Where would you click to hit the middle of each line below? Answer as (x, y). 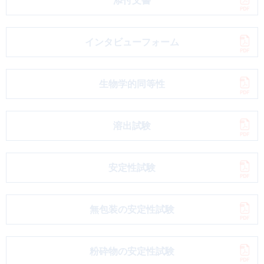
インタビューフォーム (132, 42)
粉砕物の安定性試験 (132, 251)
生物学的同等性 (132, 84)
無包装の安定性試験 (132, 209)
